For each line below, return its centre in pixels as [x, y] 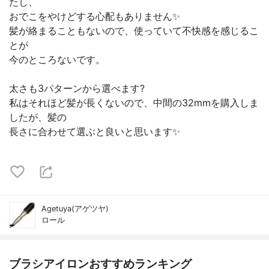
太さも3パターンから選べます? [77, 88]
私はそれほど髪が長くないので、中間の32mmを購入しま [134, 103]
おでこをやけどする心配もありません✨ [95, 16]
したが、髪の [38, 117]
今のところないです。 [57, 59]
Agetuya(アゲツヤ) [75, 209]
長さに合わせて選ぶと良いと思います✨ [95, 131]
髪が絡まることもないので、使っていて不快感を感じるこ [134, 31]
